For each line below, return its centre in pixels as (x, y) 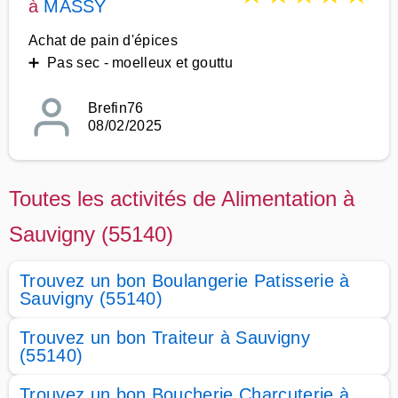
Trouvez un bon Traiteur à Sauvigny (165, 338)
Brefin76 (116, 108)
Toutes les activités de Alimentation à (182, 199)
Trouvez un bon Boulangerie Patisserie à (185, 281)
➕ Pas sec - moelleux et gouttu (131, 63)
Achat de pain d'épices (103, 40)
